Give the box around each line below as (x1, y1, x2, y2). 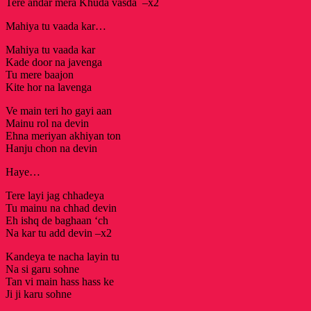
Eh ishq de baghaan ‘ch (6, 214, 108, 226)
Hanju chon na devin (6, 142, 97, 154)
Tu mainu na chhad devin (6, 201, 117, 214)
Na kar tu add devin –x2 (6, 226, 112, 239)
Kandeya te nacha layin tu (6, 250, 119, 262)
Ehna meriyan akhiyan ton (6, 129, 121, 142)
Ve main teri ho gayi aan (6, 104, 112, 117)
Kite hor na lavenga (6, 81, 92, 93)
